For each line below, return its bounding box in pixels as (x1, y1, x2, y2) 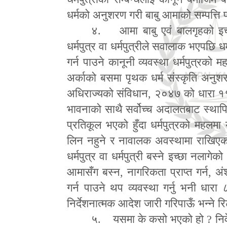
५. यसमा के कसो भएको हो (91, 212, 207, 225)
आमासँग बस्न (67, 165, 121, 178)
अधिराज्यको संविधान (67, 87, 148, 100)
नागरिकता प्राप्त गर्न (127, 165, 209, 178)
